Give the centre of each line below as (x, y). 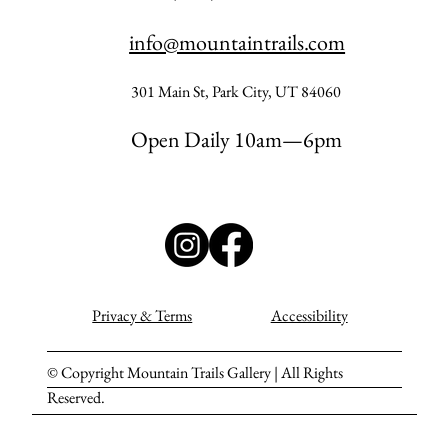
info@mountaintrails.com (237, 43)
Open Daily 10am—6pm (236, 140)
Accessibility (309, 316)
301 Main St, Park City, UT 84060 (236, 91)
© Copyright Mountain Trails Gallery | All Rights (195, 373)
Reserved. (76, 398)
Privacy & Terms (142, 316)
